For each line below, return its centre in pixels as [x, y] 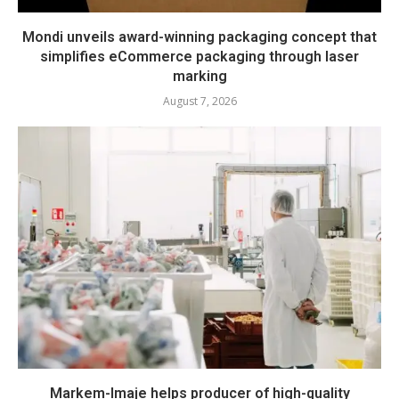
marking [199, 76]
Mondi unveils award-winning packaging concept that [199, 37]
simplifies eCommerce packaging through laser [199, 57]
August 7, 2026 [199, 101]
